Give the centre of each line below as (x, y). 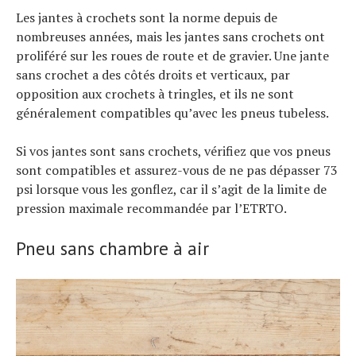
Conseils (16, 342)
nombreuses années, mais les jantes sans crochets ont (170, 37)
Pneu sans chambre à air (112, 249)
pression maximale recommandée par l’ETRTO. (151, 209)
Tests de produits (27, 333)
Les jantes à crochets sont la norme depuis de (147, 18)
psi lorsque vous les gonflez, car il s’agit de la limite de (171, 190)
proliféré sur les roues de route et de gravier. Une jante (172, 56)
